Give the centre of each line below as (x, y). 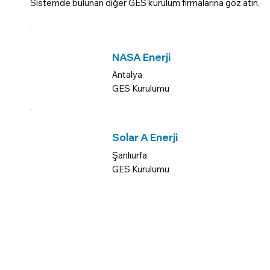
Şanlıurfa (130, 155)
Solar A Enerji (145, 137)
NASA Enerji (142, 57)
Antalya (127, 75)
